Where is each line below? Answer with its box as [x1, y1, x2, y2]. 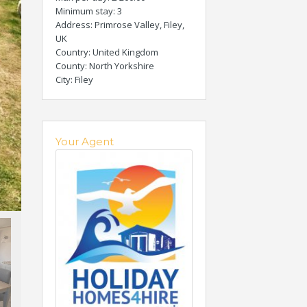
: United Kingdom [88, 46, 158, 58]
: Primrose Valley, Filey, [90, 19, 184, 31]
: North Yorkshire [85, 60, 154, 72]
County [56, 60, 85, 72]
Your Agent [56, 135, 114, 148]
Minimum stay [56, 5, 113, 17]
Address [56, 19, 90, 31]
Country [56, 46, 88, 58]
